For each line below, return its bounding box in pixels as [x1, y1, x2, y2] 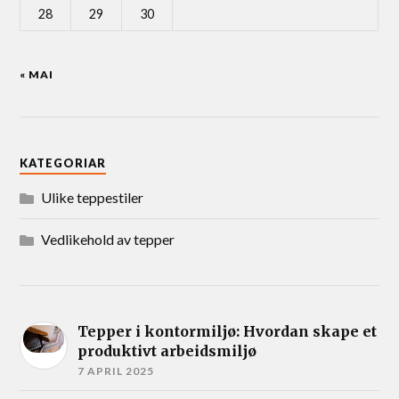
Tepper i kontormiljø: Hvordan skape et [77, 322, 378, 341]
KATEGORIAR [20, 156, 107, 171]
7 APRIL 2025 [77, 364, 155, 379]
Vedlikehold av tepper [41, 231, 175, 248]
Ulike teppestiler [41, 189, 144, 207]
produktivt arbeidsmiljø [77, 342, 257, 361]
